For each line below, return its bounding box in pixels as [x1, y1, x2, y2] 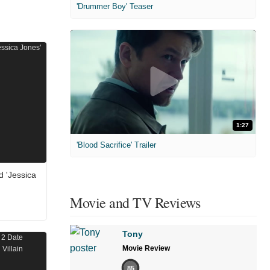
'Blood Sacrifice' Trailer [77, 140, 156, 150]
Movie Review [122, 244, 170, 253]
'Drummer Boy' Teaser [77, 1, 153, 11]
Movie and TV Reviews [70, 193, 200, 213]
